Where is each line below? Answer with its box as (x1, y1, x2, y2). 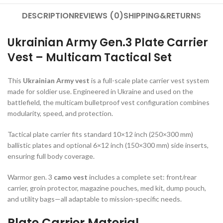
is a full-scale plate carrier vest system (90, 76, 209, 85)
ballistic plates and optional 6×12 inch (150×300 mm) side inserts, (7, 141, 209, 150)
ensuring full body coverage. (7, 152, 95, 161)
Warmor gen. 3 (7, 173, 54, 182)
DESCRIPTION (21, 10, 74, 22)
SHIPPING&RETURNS (123, 10, 201, 22)
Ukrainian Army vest (23, 76, 90, 85)
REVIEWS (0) (74, 10, 123, 22)
